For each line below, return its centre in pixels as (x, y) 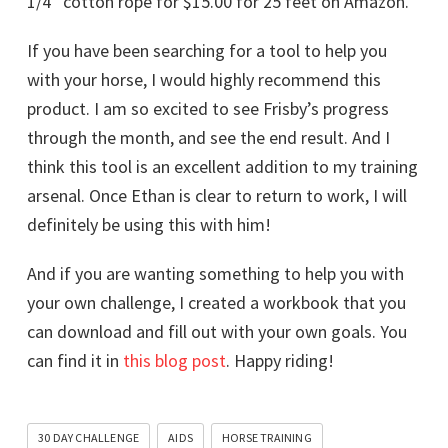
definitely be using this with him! (149, 224)
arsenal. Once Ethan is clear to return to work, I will (217, 195)
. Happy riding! (280, 360)
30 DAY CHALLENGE (89, 438)
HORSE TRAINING (267, 438)
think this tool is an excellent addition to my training (222, 166)
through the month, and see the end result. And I (208, 137)
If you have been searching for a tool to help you (207, 50)
